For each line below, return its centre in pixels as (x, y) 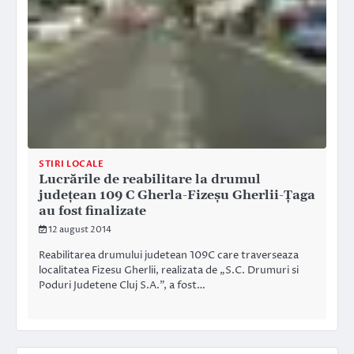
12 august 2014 (80, 230)
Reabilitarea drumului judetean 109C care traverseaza (169, 255)
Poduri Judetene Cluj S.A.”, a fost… (122, 285)
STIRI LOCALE (71, 164)
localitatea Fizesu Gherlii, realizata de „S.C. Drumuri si (169, 270)
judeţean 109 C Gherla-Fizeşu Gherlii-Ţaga (177, 195)
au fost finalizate (92, 211)
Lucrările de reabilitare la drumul (150, 179)
